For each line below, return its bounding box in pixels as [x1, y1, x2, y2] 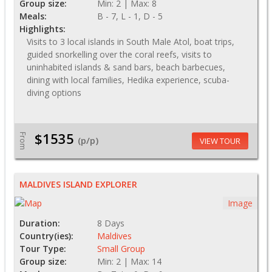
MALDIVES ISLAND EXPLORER [19, 178, 137, 190]
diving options [27, 86, 81, 98]
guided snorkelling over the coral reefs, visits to [27, 48, 212, 60]
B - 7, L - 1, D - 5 [97, 10, 163, 22]
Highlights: [19, 22, 66, 35]
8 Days [97, 217, 124, 229]
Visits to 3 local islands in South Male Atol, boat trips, [27, 35, 234, 47]
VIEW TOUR [199, 135, 240, 146]
